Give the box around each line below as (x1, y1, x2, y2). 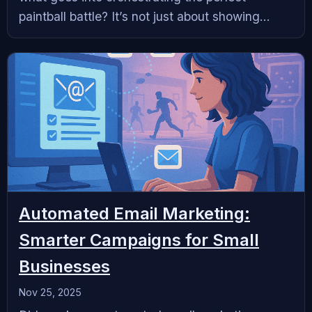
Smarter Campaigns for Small (19, 229, 259, 250)
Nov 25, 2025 (19, 286, 81, 298)
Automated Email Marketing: (19, 203, 250, 224)
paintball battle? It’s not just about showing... (19, 8, 270, 24)
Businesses (19, 256, 110, 276)
